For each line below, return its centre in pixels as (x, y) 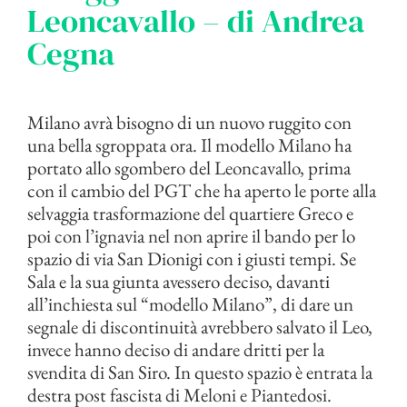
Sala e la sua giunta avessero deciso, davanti (179, 281)
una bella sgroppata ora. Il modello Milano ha (189, 144)
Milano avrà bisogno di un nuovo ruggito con (189, 122)
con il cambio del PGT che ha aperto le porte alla (202, 190)
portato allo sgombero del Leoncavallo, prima (189, 167)
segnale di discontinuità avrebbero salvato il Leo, (200, 326)
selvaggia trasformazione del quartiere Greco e (190, 213)
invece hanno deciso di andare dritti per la (176, 349)
